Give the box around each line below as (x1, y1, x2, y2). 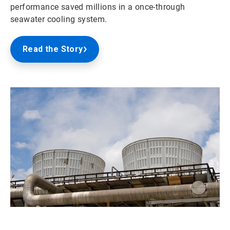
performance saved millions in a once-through (10, 2, 185, 12)
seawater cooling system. (10, 14, 107, 24)
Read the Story (23, 44, 83, 54)
